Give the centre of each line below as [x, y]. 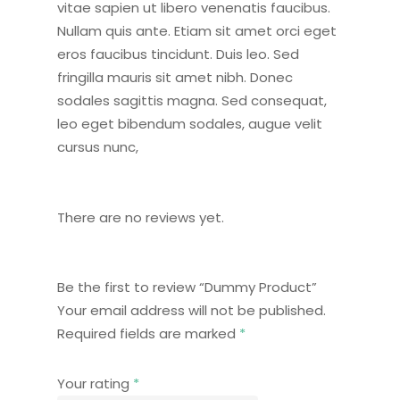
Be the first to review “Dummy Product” [187, 287]
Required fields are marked [148, 333]
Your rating [95, 383]
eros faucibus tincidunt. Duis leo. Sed [178, 54]
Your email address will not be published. [192, 310]
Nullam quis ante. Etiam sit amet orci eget [197, 31]
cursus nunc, [98, 147]
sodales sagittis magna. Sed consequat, [192, 100]
